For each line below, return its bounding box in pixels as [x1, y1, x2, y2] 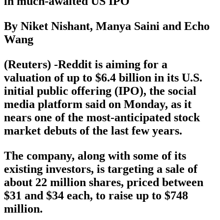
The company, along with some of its [4, 149, 186, 163]
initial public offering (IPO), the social [4, 84, 196, 98]
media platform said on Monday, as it [4, 98, 192, 111]
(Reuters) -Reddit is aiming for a [4, 58, 167, 71]
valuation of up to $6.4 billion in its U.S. [4, 71, 202, 84]
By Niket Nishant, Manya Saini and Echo [4, 20, 210, 33]
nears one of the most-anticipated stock [4, 111, 200, 124]
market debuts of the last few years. [4, 124, 182, 137]
